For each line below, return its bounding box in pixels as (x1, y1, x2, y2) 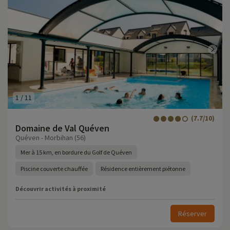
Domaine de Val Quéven (15, 122, 109, 134)
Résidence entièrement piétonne (101, 165, 185, 172)
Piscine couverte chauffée (21, 165, 88, 172)
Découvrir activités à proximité (15, 185, 106, 193)
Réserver (178, 209, 207, 218)
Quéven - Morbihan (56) (15, 133, 86, 142)
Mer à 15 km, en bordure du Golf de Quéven (21, 148, 132, 156)
